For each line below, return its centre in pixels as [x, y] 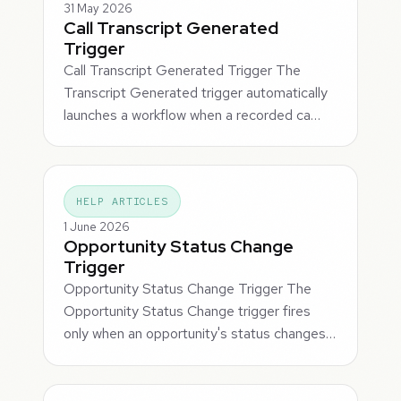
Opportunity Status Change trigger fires [188, 311]
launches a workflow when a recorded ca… [192, 115]
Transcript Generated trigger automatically [196, 92]
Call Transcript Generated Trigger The [183, 70]
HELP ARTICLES [123, 202]
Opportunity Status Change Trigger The [188, 289]
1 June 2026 [97, 227]
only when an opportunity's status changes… [200, 334]
